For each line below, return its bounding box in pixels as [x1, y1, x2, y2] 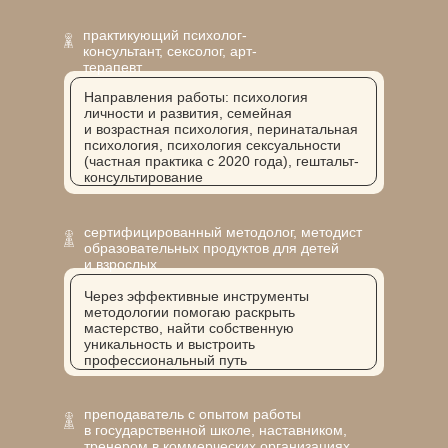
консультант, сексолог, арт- [83, 43, 257, 59]
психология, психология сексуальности [84, 137, 341, 153]
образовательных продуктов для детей [84, 240, 339, 256]
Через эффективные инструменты [84, 288, 309, 304]
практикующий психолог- [83, 27, 247, 43]
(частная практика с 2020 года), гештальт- [84, 153, 359, 169]
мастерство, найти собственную [84, 320, 294, 336]
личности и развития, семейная [84, 105, 292, 121]
